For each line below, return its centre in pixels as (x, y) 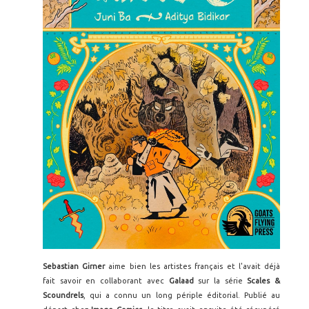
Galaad (183, 281)
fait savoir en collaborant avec (106, 281)
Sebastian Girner (76, 267)
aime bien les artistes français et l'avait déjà (195, 267)
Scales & (264, 281)
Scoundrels (63, 296)
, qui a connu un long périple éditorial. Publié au (182, 296)
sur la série (223, 281)
